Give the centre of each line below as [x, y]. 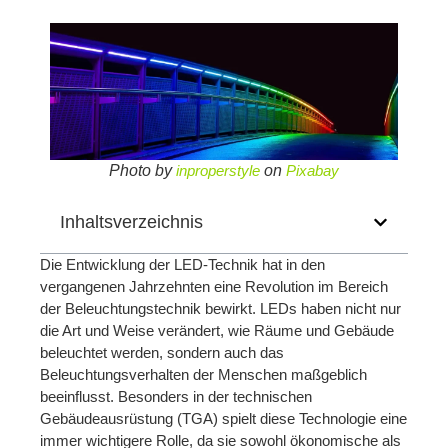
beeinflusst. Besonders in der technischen [176, 397]
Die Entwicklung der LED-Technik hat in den [182, 265]
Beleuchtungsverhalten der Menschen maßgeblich [203, 375]
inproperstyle [218, 171]
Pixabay [312, 171]
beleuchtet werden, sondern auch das [162, 353]
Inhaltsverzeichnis [131, 222]
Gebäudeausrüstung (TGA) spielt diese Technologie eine [223, 419]
